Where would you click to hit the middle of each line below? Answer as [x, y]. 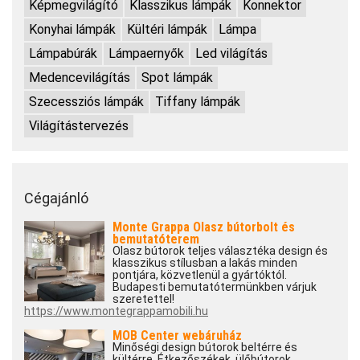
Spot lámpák [177, 78]
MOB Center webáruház [177, 336]
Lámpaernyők [146, 54]
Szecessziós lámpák [86, 102]
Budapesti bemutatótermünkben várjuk [215, 287]
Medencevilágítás [80, 78]
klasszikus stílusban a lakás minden [205, 263]
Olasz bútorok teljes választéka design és [220, 251]
